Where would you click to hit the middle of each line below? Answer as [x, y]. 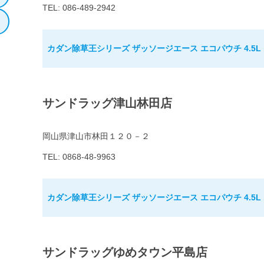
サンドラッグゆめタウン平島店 [125, 253]
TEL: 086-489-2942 [79, 8]
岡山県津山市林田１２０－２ [96, 136]
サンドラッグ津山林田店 [107, 103]
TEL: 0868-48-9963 [79, 157]
